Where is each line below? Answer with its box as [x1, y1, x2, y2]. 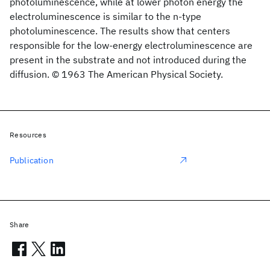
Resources [10, 130, 46, 139]
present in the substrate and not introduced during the [10, 54, 246, 66]
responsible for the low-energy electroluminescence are [10, 39, 253, 51]
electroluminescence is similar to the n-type [10, 10, 201, 22]
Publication [10, 155, 54, 166]
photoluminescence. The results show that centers [10, 25, 230, 37]
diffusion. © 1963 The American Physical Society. [10, 68, 223, 80]
